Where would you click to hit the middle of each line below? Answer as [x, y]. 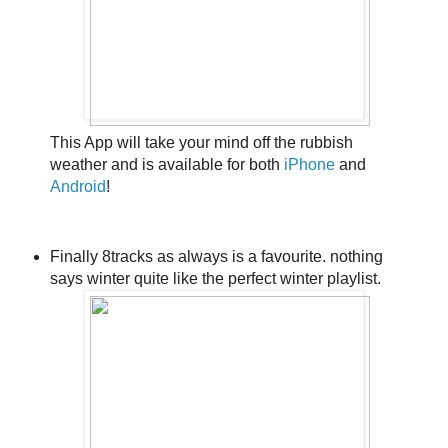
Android [77, 187]
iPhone [311, 165]
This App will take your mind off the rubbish [201, 143]
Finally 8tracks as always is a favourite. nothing [216, 257]
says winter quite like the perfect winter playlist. [217, 279]
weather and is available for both [166, 165]
